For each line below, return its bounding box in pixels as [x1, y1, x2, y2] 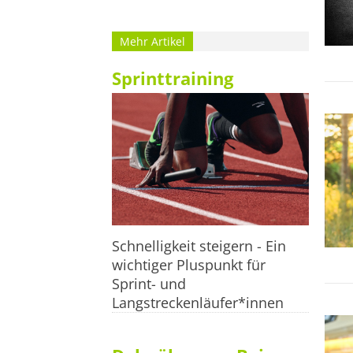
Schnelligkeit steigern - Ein [112, 236, 286, 255]
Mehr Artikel [120, 34, 185, 50]
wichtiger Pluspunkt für [112, 255, 266, 274]
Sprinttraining [112, 66, 233, 91]
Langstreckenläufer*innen [112, 292, 284, 312]
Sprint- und [112, 273, 186, 293]
